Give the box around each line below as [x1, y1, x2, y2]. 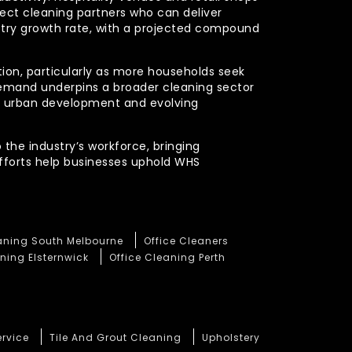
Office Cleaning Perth [109, 251, 225, 264]
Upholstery [202, 331, 260, 344]
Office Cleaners [144, 234, 229, 247]
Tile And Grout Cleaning [49, 331, 181, 344]
